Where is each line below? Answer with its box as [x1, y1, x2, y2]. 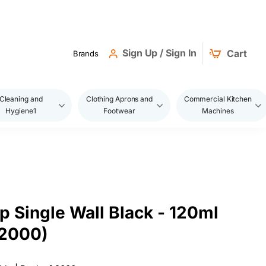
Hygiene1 [5, 106, 36, 115]
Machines [201, 106, 234, 115]
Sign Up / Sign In [122, 47, 197, 59]
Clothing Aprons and [85, 94, 153, 103]
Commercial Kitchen [183, 94, 252, 103]
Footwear [103, 106, 135, 115]
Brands [72, 48, 99, 58]
